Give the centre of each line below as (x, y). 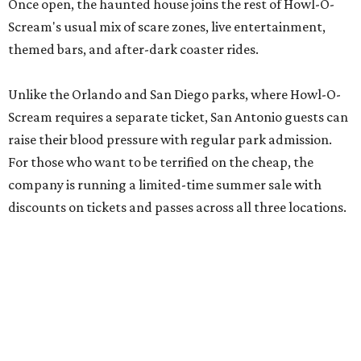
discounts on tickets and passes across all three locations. (177, 207)
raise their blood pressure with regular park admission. (170, 140)
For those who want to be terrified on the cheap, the (161, 162)
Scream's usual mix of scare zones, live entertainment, (167, 27)
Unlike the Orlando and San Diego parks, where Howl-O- (174, 95)
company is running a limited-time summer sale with (165, 185)
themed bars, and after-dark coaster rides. (133, 50)
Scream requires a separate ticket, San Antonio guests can (178, 117)
